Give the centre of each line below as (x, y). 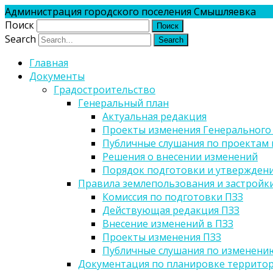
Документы (57, 76)
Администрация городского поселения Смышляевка (130, 12)
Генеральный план (123, 103)
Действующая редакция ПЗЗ (171, 210)
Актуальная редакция (154, 116)
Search (20, 39)
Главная (49, 63)
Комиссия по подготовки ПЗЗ (173, 197)
